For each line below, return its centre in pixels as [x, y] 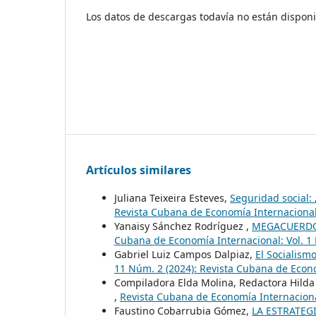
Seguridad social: [272, 197]
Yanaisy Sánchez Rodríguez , [183, 226]
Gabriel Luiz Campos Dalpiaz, [185, 254]
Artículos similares [139, 170]
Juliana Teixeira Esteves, [172, 197]
